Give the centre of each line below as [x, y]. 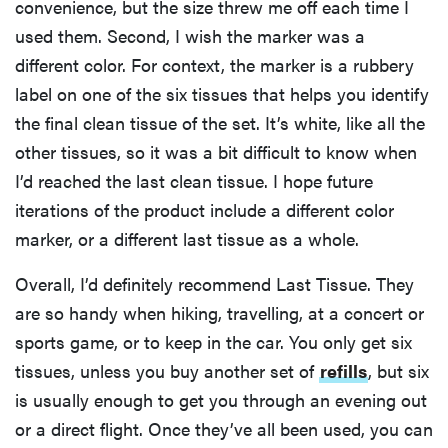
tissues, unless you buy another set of [167, 370]
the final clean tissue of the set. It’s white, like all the [220, 122]
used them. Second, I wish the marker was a [190, 35]
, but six [398, 370]
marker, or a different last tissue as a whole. [187, 238]
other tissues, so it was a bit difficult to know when [216, 151]
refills [343, 370]
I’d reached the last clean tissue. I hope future [194, 180]
